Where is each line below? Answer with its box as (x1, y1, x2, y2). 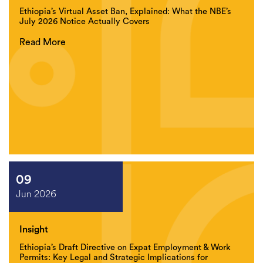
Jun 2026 (16, 187, 56, 201)
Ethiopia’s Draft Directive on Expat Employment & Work (19, 243, 231, 252)
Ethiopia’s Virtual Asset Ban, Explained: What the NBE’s (19, 7, 231, 16)
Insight (19, 225, 48, 234)
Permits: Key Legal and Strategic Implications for (19, 253, 208, 262)
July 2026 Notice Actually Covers (19, 17, 150, 26)
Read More (19, 38, 66, 47)
